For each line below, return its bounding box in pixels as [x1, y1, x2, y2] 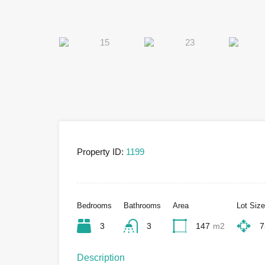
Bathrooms [124, 201, 161, 211]
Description [77, 253, 125, 263]
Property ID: [77, 147, 124, 157]
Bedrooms [77, 201, 112, 211]
